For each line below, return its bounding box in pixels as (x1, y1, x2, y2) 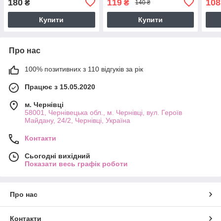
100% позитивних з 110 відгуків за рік (25, 65, 143, 73)
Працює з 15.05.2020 (25, 82, 95, 91)
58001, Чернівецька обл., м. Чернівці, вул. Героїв (25, 108, 182, 116)
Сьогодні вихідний (25, 151, 90, 160)
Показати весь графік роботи (25, 159, 128, 168)
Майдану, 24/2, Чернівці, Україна (25, 116, 130, 124)
